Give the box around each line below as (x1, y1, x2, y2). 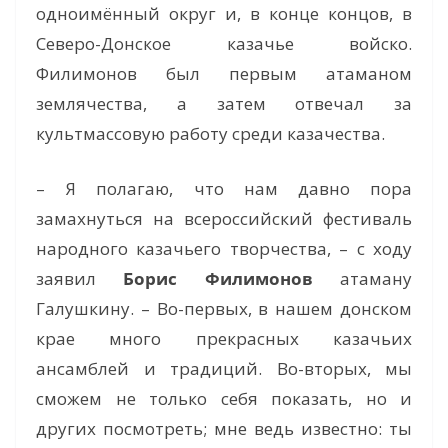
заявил (36, 267, 124, 291)
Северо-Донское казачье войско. (36, 31, 412, 55)
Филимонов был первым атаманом (36, 61, 412, 85)
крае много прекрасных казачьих (36, 327, 412, 351)
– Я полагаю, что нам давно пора (36, 177, 412, 201)
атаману (340, 267, 413, 291)
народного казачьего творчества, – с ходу (36, 237, 412, 261)
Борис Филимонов (123, 267, 341, 291)
